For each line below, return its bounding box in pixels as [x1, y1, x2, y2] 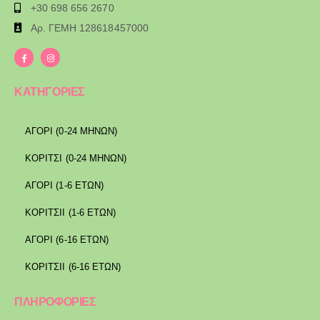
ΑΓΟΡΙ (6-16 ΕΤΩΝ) [25, 234, 109, 245]
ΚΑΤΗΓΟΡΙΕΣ [14, 85, 85, 98]
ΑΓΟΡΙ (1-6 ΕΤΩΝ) [25, 179, 104, 191]
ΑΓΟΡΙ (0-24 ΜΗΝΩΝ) [25, 125, 118, 136]
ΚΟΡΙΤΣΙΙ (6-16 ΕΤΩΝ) [25, 261, 121, 272]
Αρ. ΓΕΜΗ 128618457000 [30, 21, 149, 34]
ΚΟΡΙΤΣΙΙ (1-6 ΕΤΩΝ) [25, 206, 116, 218]
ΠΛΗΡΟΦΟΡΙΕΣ [14, 295, 96, 308]
